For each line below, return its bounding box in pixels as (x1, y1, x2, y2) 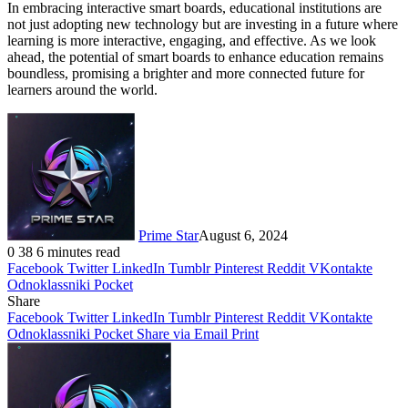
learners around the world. (7, 81, 158, 97)
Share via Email (137, 325, 228, 342)
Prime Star (138, 227, 199, 243)
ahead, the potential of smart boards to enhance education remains (7, 48, 383, 65)
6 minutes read (36, 243, 120, 260)
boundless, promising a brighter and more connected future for (7, 65, 364, 81)
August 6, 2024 (199, 227, 288, 243)
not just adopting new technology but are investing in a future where (7, 15, 398, 32)
